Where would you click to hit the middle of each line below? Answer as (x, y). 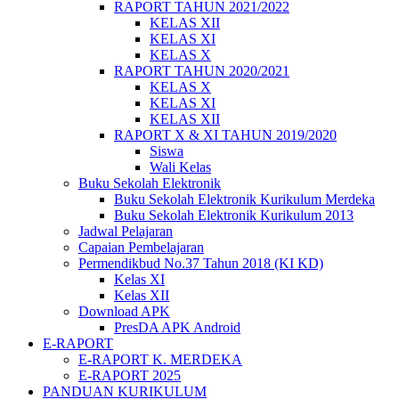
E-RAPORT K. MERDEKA (160, 359)
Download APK (124, 311)
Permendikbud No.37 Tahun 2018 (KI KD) (201, 263)
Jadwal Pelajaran (126, 231)
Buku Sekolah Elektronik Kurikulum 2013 (234, 215)
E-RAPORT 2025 (130, 375)
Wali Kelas (180, 167)
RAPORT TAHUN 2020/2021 (202, 71)
